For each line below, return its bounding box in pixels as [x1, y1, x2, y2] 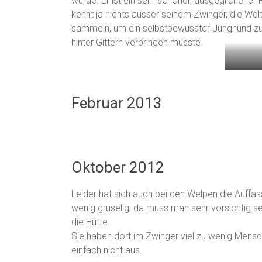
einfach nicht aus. [71, 244, 142, 256]
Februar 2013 [71, 94, 162, 112]
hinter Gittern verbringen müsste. [71, 37, 203, 48]
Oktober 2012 [71, 158, 164, 176]
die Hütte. [71, 216, 110, 227]
